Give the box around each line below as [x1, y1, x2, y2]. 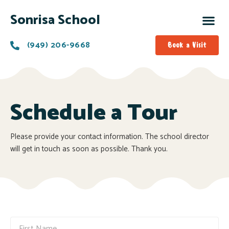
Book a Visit [168, 40, 207, 50]
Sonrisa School [10, 9, 100, 31]
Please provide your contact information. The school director [10, 130, 209, 144]
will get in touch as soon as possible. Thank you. [10, 143, 168, 156]
